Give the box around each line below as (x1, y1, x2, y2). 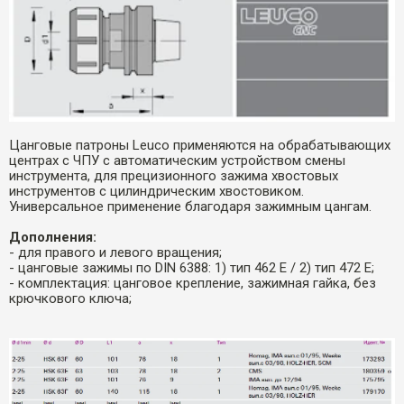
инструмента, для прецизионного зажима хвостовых (9, 167, 338, 184)
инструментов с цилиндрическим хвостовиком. (9, 182, 304, 199)
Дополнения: (9, 228, 96, 245)
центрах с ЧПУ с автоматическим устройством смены (9, 151, 345, 169)
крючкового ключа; (9, 289, 132, 307)
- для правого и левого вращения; (9, 243, 222, 261)
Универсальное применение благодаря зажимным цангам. (9, 197, 372, 215)
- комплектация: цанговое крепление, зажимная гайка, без (9, 274, 376, 291)
